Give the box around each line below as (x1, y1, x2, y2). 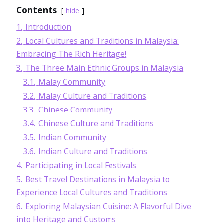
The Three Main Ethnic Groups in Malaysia (25, 62, 184, 73)
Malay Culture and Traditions (38, 90, 147, 101)
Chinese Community (38, 104, 113, 115)
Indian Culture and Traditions (38, 145, 148, 157)
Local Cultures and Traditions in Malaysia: (25, 35, 179, 46)
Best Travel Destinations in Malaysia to (25, 173, 170, 185)
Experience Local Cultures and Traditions (16, 186, 168, 198)
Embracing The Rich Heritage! (16, 48, 127, 59)
